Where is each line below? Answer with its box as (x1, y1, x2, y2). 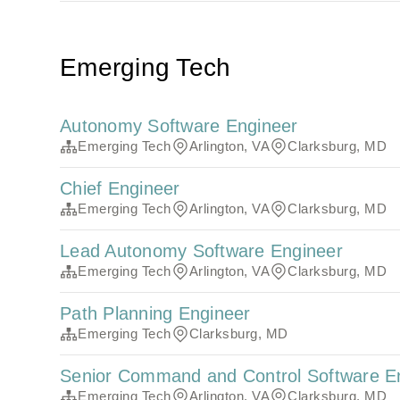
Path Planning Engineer (60, 304, 251, 324)
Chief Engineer (60, 179, 180, 199)
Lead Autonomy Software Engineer (60, 241, 343, 262)
